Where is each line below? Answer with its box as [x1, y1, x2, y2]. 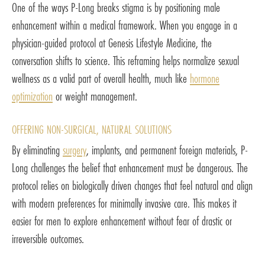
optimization [12, 88, 53, 105]
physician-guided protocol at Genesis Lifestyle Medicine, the [12, 34, 212, 52]
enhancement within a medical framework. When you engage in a [12, 17, 237, 34]
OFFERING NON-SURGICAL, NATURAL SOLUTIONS [12, 121, 172, 138]
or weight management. [53, 88, 137, 105]
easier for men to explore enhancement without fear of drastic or [12, 212, 232, 230]
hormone [190, 70, 219, 88]
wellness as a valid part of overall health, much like [12, 70, 190, 88]
